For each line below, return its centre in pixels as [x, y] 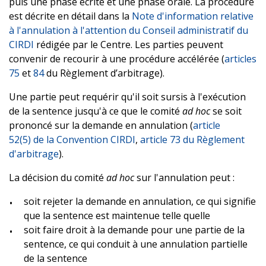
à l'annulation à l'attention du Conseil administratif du [129, 30]
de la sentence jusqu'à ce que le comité [96, 111]
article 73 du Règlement [192, 139]
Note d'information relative [193, 16]
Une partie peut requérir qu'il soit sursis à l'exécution [127, 96]
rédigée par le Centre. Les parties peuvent [130, 44]
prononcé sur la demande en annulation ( [101, 125]
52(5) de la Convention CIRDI [72, 139]
